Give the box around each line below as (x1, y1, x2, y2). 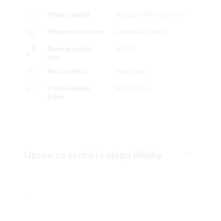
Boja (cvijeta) (47, 68, 87, 75)
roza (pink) (116, 68, 147, 75)
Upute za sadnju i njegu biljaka (24, 150, 163, 160)
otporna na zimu (116, 29, 166, 36)
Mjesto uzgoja (47, 11, 90, 18)
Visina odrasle (47, 85, 90, 92)
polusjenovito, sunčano (116, 11, 185, 18)
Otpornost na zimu (47, 29, 104, 36)
